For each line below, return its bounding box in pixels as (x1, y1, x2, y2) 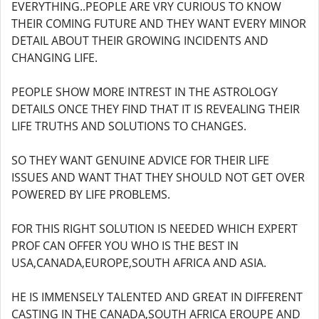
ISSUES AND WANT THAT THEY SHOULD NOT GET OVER (11, 169, 305, 185)
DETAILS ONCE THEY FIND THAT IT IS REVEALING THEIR (11, 101, 300, 117)
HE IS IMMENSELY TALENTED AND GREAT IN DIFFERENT (11, 289, 303, 305)
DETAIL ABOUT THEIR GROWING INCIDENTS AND (11, 33, 268, 48)
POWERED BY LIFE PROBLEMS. (11, 187, 170, 202)
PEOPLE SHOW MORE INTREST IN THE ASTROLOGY (11, 84, 278, 100)
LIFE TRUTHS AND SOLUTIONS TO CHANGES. (11, 118, 246, 134)
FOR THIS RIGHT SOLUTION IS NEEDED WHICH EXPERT (11, 221, 298, 236)
